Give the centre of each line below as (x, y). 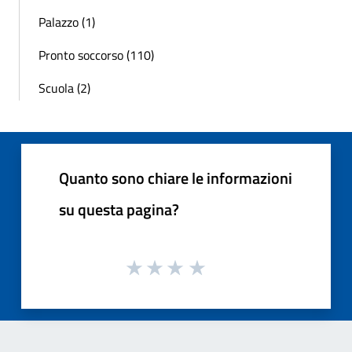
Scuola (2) (64, 88)
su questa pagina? (119, 209)
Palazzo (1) (67, 22)
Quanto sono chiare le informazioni (176, 178)
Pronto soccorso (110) (96, 55)
